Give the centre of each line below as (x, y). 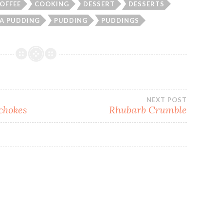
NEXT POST (167, 100)
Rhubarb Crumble (148, 110)
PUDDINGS (120, 20)
